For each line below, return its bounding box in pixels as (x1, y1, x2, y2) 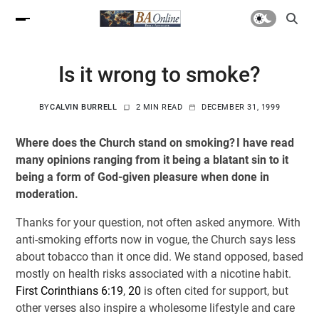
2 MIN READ (135, 103, 183, 112)
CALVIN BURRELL (50, 103, 117, 112)
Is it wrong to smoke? (58, 62, 261, 87)
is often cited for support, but (140, 284, 288, 298)
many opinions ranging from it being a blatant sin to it (15, 153, 288, 167)
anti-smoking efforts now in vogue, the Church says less (15, 233, 296, 246)
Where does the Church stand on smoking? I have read (15, 136, 294, 150)
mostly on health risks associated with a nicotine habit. (15, 267, 291, 281)
